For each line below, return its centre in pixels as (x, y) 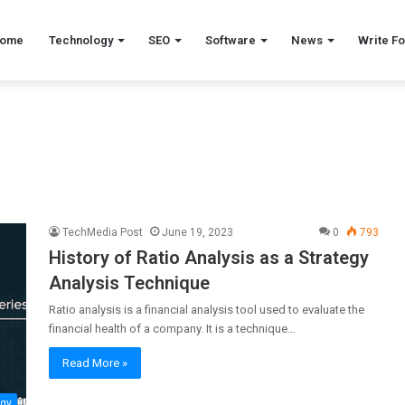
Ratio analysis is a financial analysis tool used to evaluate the (207, 310)
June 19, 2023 (198, 232)
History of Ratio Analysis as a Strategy (209, 258)
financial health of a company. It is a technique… (172, 329)
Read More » (95, 363)
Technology (81, 40)
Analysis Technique (129, 283)
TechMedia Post (103, 232)
